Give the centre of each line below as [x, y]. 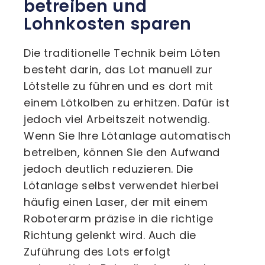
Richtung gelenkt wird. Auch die [110, 235]
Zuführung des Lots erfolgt [97, 252]
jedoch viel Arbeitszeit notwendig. [117, 119]
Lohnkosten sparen [108, 24]
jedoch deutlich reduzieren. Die [109, 169]
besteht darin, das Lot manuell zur [118, 70]
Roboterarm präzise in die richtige [118, 219]
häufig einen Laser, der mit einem [116, 202]
